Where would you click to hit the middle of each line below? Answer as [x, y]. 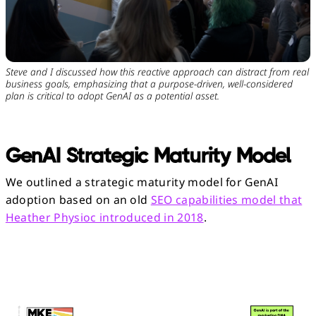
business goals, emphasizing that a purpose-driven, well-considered [149, 84]
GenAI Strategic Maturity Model [148, 156]
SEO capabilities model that [226, 199]
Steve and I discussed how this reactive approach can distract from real [157, 72]
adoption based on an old [78, 199]
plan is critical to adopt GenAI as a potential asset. [112, 96]
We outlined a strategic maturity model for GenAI [141, 182]
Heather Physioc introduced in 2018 [104, 217]
